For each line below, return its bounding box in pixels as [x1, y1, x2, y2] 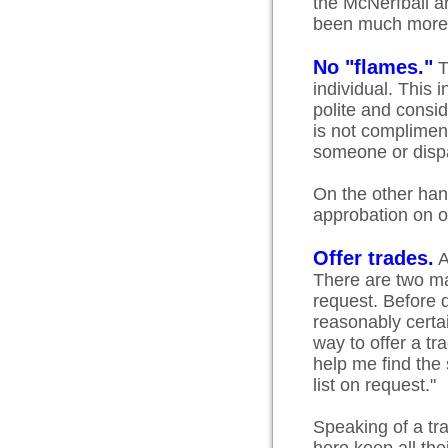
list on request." [313, 375, 436, 395]
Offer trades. [313, 247, 434, 269]
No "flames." [313, 56, 433, 78]
